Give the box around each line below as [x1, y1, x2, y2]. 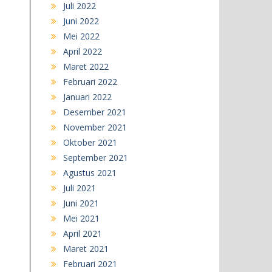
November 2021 [63, 121, 127, 134]
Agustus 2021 [63, 167, 117, 179]
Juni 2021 [63, 197, 99, 209]
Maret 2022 [63, 61, 109, 73]
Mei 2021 [63, 212, 100, 225]
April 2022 [63, 46, 102, 58]
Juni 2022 [63, 15, 99, 27]
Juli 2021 [63, 182, 96, 194]
